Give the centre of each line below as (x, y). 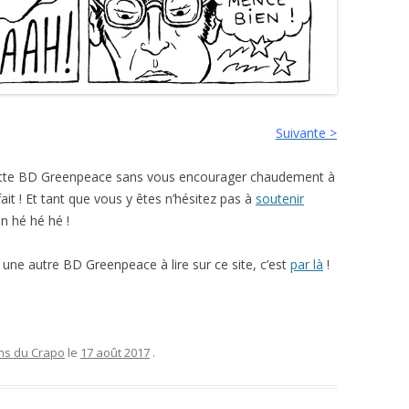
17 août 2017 (115, 353)
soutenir (280, 199)
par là (307, 265)
